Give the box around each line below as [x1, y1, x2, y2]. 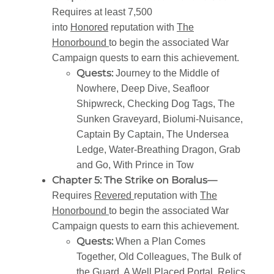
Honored [70, 22, 108, 33]
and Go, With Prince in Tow [76, 160, 194, 171]
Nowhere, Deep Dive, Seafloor [76, 83, 209, 94]
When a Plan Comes [116, 236, 206, 247]
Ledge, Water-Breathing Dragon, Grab [76, 144, 240, 155]
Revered [94, 190, 134, 201]
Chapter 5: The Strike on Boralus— [52, 174, 217, 187]
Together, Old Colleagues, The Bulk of [76, 251, 241, 262]
